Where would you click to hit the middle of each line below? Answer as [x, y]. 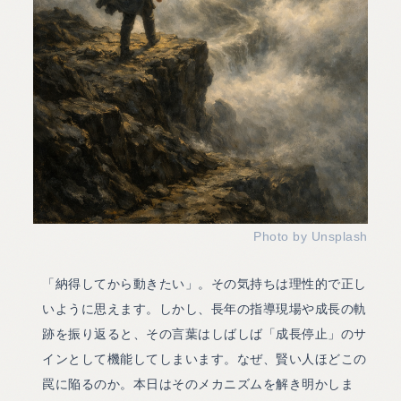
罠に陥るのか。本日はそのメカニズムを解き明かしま [198, 384]
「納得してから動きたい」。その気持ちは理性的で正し [205, 284]
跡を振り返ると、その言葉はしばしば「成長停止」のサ [205, 334]
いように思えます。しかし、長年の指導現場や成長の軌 [205, 309]
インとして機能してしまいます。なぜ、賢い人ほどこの [205, 359]
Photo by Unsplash [311, 237]
